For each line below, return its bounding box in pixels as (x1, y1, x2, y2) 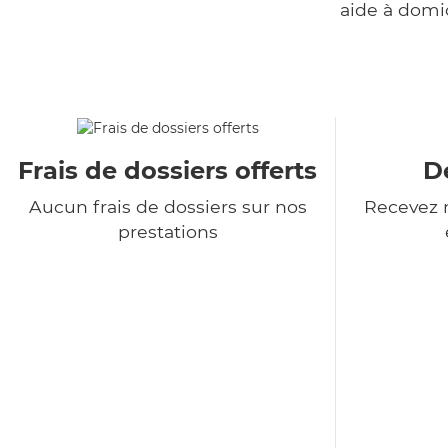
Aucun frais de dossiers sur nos (28, 196, 307, 218)
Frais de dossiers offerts (18, 156, 317, 186)
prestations (117, 221, 218, 243)
